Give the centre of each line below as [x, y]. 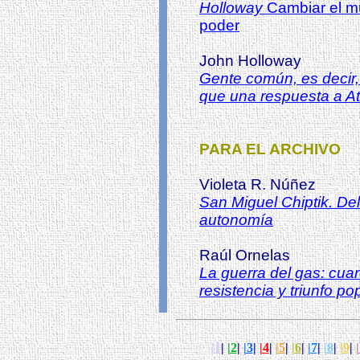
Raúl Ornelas [245, 255]
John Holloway [250, 61]
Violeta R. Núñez [258, 184]
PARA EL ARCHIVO [270, 149]
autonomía [236, 220]
